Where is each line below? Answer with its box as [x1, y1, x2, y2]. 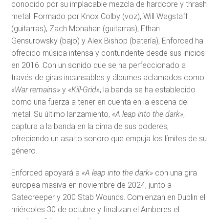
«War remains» [11, 85, 60, 94]
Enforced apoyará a [11, 168, 82, 177]
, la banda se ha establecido [99, 85, 196, 94]
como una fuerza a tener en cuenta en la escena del [11, 97, 189, 107]
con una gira [153, 168, 197, 177]
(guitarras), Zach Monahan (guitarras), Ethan [11, 24, 160, 33]
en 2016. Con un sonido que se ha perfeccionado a [11, 61, 186, 70]
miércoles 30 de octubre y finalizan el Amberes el [11, 205, 179, 214]
